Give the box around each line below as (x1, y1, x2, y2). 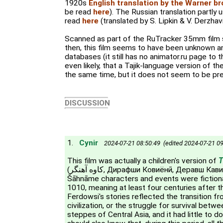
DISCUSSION (65, 99, 110, 108)
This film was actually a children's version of (67, 156, 219, 165)
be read (65, 7, 93, 16)
